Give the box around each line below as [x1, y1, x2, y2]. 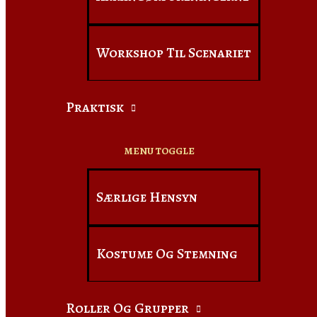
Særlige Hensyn [96, 188, 197, 207]
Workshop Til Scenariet [96, 43, 251, 62]
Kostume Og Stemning [96, 244, 238, 263]
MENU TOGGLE [125, 144, 195, 158]
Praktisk [66, 98, 124, 117]
